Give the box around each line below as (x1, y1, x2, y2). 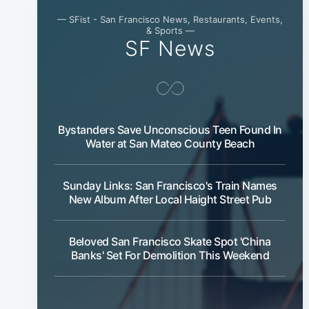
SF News (125, 36, 215, 61)
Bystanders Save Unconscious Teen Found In (58, 123, 282, 137)
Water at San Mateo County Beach (85, 137, 255, 151)
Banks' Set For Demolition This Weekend (71, 248, 269, 263)
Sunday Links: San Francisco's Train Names (63, 179, 277, 193)
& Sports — (146, 25, 195, 37)
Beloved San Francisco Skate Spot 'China (69, 235, 271, 249)
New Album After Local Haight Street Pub (68, 192, 272, 207)
